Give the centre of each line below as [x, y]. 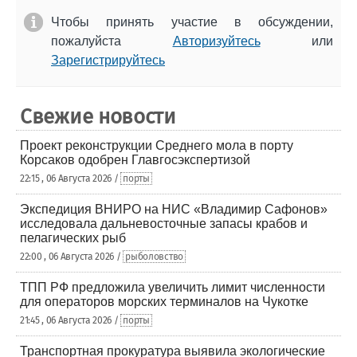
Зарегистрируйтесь [108, 60]
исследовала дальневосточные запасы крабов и [164, 224]
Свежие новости [98, 117]
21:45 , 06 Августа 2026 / [71, 320]
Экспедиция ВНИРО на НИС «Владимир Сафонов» [174, 209]
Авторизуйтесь [216, 41]
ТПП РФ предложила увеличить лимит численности [173, 287]
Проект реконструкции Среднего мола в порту [157, 145]
